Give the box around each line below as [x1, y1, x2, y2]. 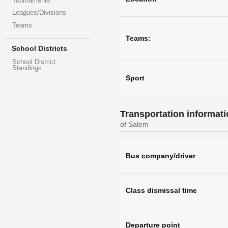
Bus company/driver [125, 151, 195, 160]
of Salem [120, 120, 149, 128]
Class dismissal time [125, 186, 197, 194]
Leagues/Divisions [12, 9, 67, 17]
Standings [12, 64, 42, 72]
